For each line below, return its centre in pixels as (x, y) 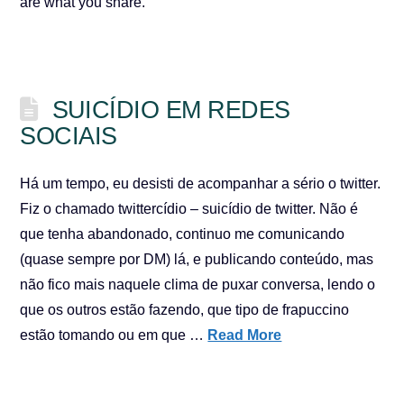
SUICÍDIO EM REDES (171, 110)
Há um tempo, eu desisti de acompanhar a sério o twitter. (201, 184)
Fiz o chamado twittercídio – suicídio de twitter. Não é (189, 209)
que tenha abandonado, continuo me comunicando (183, 234)
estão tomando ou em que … (114, 335)
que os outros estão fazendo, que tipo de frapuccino (185, 310)
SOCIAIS (69, 136)
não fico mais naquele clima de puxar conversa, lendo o (198, 285)
